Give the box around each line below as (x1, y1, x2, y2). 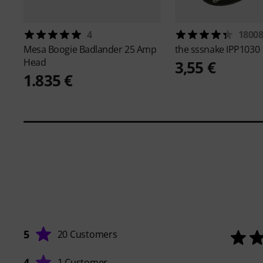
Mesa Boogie (23, 42, 79, 56)
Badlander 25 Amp (79, 42, 157, 56)
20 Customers (57, 227, 117, 241)
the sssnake (174, 42, 227, 56)
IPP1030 (226, 42, 260, 56)
